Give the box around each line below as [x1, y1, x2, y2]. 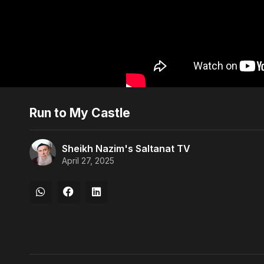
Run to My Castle [29, 105, 130, 120]
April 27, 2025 [62, 156, 114, 166]
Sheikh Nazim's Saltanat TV [62, 143, 190, 155]
